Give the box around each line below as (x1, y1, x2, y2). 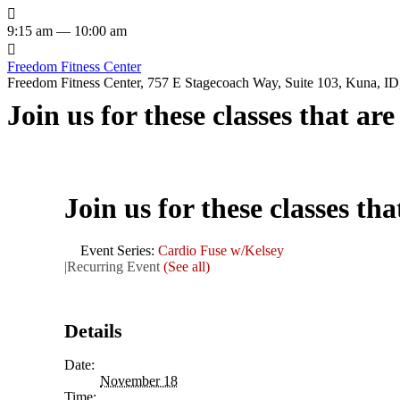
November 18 (100, 372, 178, 388)
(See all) (163, 258, 210, 274)
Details (64, 319, 122, 342)
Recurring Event (67, 258, 163, 274)
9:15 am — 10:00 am (7, 22, 127, 38)
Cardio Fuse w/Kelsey (158, 242, 284, 258)
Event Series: (80, 242, 158, 258)
